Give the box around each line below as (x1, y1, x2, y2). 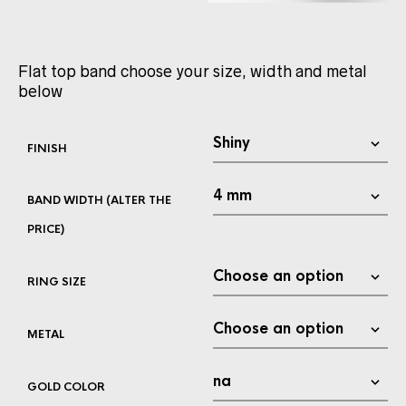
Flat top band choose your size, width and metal (18, 63, 367, 81)
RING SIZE (27, 275, 86, 289)
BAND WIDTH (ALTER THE (27, 193, 171, 208)
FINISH (27, 141, 67, 156)
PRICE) (27, 222, 64, 237)
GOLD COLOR (27, 380, 105, 394)
